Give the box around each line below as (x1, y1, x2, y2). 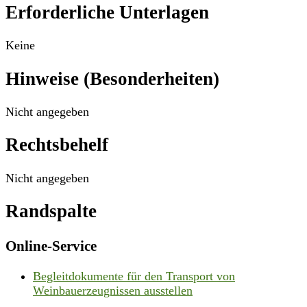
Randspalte (5, 201, 97, 222)
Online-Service (5, 237, 97, 254)
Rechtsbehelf (5, 134, 108, 156)
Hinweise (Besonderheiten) (5, 68, 219, 89)
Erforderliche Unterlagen (5, 1, 209, 23)
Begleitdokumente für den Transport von (33, 269, 235, 283)
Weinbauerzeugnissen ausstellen (33, 283, 193, 297)
